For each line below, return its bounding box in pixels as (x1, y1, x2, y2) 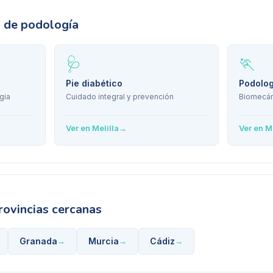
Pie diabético (66, 78, 122, 88)
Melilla (92, 123, 119, 133)
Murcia (88, 236, 119, 246)
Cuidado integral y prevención (66, 92, 174, 101)
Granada (19, 236, 57, 246)
